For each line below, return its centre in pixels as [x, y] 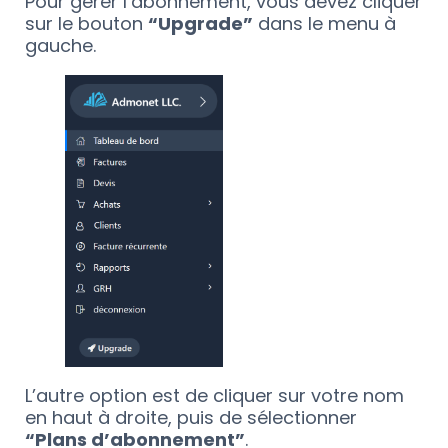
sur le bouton [86, 23]
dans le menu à [324, 23]
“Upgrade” [200, 23]
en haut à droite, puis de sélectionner [191, 418]
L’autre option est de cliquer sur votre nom [214, 396]
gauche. [60, 45]
